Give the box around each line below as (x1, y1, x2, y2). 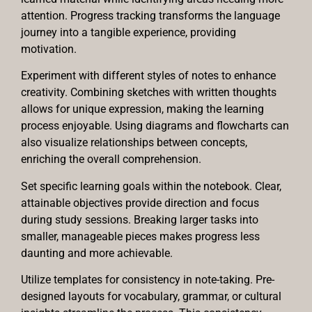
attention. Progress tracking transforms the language (21, 8, 280, 22)
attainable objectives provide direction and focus (21, 196, 259, 210)
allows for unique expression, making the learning (21, 102, 264, 116)
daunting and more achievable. (21, 246, 173, 260)
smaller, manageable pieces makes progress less (21, 229, 260, 243)
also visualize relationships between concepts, (21, 136, 247, 150)
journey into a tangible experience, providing (21, 25, 236, 39)
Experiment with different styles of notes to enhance (21, 69, 276, 83)
